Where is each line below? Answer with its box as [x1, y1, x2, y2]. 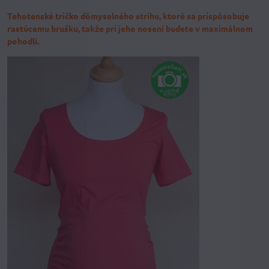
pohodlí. [7, 35, 39, 47]
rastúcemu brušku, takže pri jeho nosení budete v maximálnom [7, 23, 253, 34]
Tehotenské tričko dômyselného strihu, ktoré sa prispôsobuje [7, 10, 249, 22]
